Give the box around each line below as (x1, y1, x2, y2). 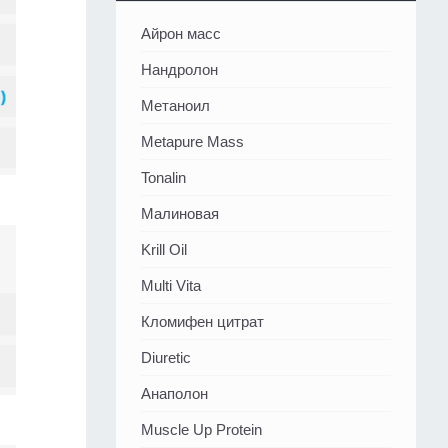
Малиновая (141, 205, 219, 223)
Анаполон (141, 385, 208, 403)
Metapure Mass (141, 133, 244, 151)
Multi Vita (141, 277, 201, 295)
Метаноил (141, 97, 210, 115)
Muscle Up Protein (141, 421, 262, 439)
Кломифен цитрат (141, 313, 264, 331)
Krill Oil (141, 241, 187, 259)
